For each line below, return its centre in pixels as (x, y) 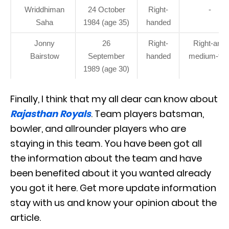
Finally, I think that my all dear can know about (114, 99)
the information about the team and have (106, 158)
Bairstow (44, 56)
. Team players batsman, (147, 113)
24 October (106, 9)
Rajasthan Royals (51, 113)
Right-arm (210, 43)
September (106, 56)
